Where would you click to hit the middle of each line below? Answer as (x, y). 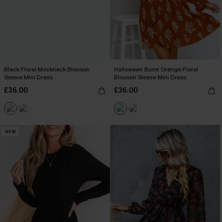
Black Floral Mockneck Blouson (47, 69)
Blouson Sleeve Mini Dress (150, 77)
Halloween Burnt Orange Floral (156, 69)
